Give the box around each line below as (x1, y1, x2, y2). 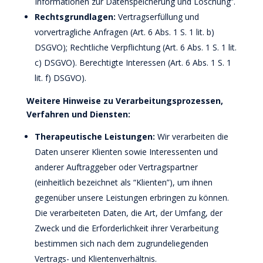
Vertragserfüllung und (115, 11, 199, 22)
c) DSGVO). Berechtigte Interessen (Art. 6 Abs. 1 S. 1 (34, 57, 231, 68)
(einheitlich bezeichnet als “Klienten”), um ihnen (34, 177, 213, 188)
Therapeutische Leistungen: (34, 131, 157, 142)
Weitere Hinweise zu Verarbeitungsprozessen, (26, 95, 223, 106)
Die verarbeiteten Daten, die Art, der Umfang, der (34, 207, 222, 218)
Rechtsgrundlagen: (34, 11, 116, 22)
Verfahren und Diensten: (26, 109, 130, 120)
